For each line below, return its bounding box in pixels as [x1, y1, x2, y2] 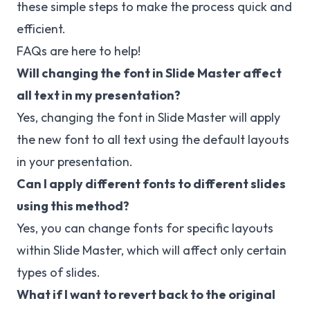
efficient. [17, 21, 66, 37]
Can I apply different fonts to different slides [17, 176, 286, 192]
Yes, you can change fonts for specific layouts [17, 220, 273, 237]
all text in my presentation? [17, 87, 181, 104]
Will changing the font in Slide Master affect [17, 65, 282, 82]
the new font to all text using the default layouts [17, 131, 289, 148]
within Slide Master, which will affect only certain [17, 242, 286, 259]
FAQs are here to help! [17, 43, 140, 60]
